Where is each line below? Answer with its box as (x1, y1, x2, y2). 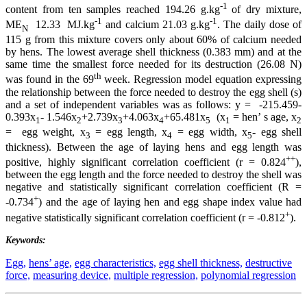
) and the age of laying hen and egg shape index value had (38, 196, 302, 208)
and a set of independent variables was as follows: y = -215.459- (5, 98, 302, 110)
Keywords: (5, 235, 46, 246)
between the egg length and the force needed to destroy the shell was (5, 169, 302, 181)
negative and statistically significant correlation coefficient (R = (5, 181, 302, 193)
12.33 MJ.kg (28, 19, 95, 31)
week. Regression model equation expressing (101, 73, 302, 86)
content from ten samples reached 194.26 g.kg (5, 3, 220, 15)
